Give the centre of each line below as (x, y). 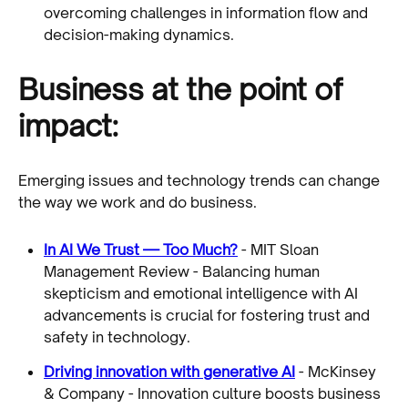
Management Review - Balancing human (182, 271)
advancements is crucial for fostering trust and (207, 315)
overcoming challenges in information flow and (206, 12)
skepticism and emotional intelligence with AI (201, 293)
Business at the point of (180, 89)
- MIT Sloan (278, 249)
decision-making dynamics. (139, 34)
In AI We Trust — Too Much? (141, 249)
